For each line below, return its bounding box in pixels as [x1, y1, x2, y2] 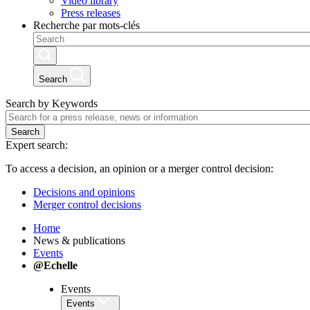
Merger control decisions [33, 199, 141, 211]
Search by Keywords [6, 98, 98, 110]
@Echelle [33, 259, 77, 272]
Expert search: [6, 139, 68, 152]
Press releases [61, 7, 120, 19]
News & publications [33, 235, 125, 247]
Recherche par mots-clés [33, 19, 140, 32]
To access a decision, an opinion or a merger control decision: [6, 163, 273, 175]
